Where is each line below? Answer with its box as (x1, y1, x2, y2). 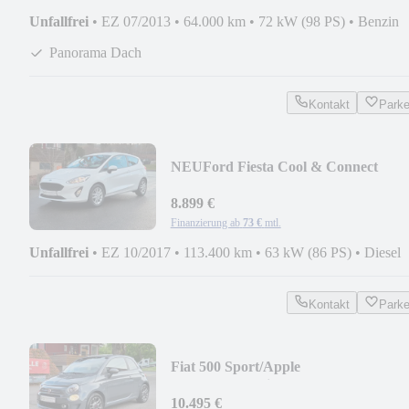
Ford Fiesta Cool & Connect (202, 158, 378, 174)
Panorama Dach (49, 44, 142, 60)
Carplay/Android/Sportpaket (170, 376, 351, 393)
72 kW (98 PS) (258, 13, 345, 29)
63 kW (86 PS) (265, 244, 351, 260)
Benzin (358, 13, 399, 29)
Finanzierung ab (170, 215, 240, 229)
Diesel (364, 244, 401, 260)
